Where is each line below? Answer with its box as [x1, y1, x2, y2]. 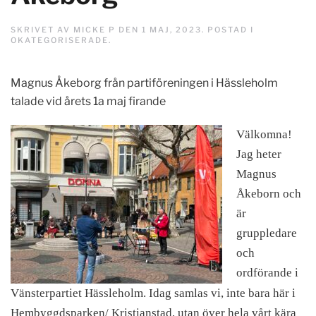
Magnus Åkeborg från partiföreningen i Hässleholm [11, 76, 278, 90]
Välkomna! [236, 128, 292, 141]
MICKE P [73, 25, 116, 35]
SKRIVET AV [11, 25, 73, 35]
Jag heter [236, 147, 281, 161]
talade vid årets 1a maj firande [11, 95, 166, 108]
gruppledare [236, 226, 297, 240]
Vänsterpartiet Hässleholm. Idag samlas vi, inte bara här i [11, 286, 296, 300]
